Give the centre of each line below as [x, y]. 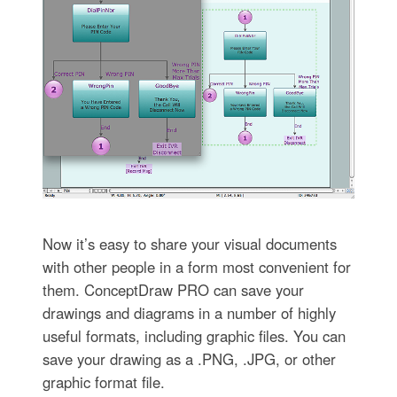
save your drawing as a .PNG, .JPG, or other [189, 358]
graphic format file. [103, 381]
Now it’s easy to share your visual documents [189, 243]
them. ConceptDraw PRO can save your [173, 289]
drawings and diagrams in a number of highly [189, 312]
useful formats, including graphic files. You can [194, 335]
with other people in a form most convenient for [196, 266]
